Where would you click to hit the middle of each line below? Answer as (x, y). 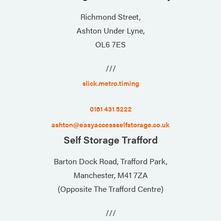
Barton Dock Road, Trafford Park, (110, 161)
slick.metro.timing (110, 83)
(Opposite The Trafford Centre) (110, 189)
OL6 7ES (110, 44)
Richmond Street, (110, 17)
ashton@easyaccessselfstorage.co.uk (110, 124)
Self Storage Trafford (110, 139)
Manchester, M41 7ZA (110, 175)
